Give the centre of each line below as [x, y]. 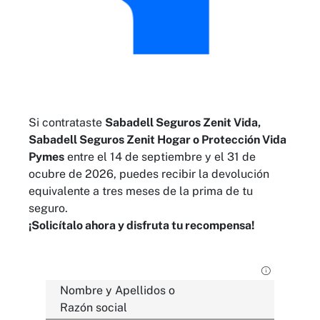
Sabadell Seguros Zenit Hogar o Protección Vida [157, 139]
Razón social [94, 307]
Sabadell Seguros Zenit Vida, [183, 122]
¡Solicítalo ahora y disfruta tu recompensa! [142, 225]
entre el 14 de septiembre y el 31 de [160, 156]
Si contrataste [67, 122]
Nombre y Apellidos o [117, 290]
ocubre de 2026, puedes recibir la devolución [149, 174]
